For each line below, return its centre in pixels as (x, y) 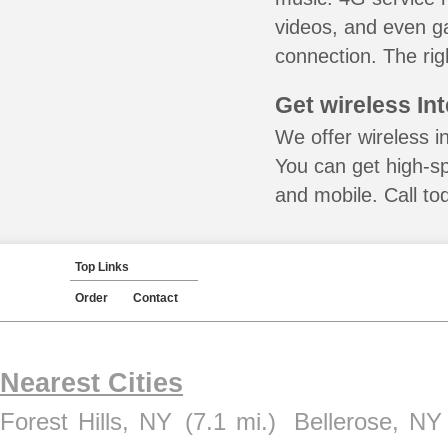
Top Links (102, 267)
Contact (155, 298)
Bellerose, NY (367, 421)
